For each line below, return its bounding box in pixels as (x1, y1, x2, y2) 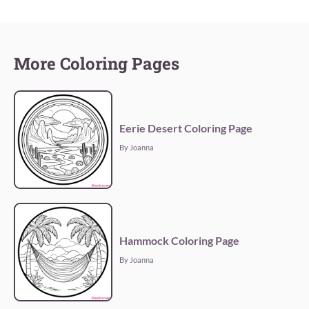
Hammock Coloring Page (119, 234, 240, 248)
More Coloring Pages (14, 52, 179, 75)
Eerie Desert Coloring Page (119, 121, 253, 135)
